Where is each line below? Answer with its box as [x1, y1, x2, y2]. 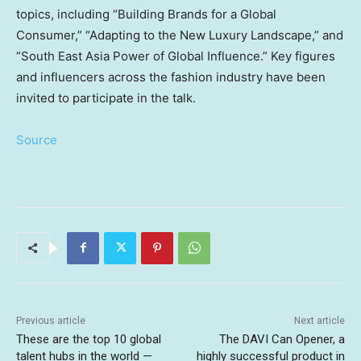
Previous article [16, 314, 85, 326]
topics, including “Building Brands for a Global [16, 6, 276, 22]
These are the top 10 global [16, 331, 161, 346]
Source [16, 131, 57, 147]
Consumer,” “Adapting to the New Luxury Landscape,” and [16, 27, 343, 43]
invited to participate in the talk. [16, 89, 196, 106]
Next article [293, 314, 345, 326]
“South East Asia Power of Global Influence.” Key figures [16, 48, 335, 64]
